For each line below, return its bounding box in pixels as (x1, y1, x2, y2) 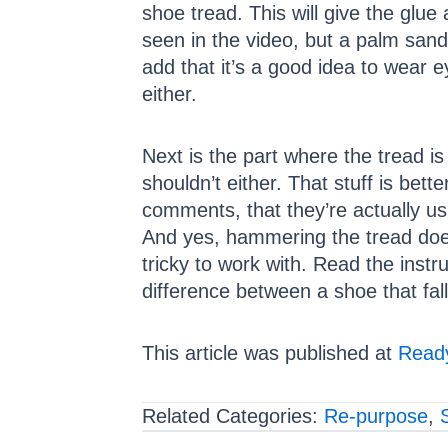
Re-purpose (324, 405, 428, 428)
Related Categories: (142, 405, 324, 428)
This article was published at (142, 342, 398, 365)
